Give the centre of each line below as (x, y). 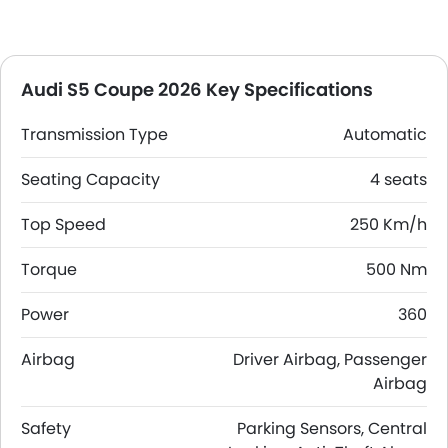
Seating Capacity (90, 179)
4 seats (398, 179)
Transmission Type (94, 134)
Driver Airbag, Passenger (330, 359)
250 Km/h (388, 224)
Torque (49, 269)
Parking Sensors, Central (332, 428)
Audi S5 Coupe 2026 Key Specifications (197, 89)
